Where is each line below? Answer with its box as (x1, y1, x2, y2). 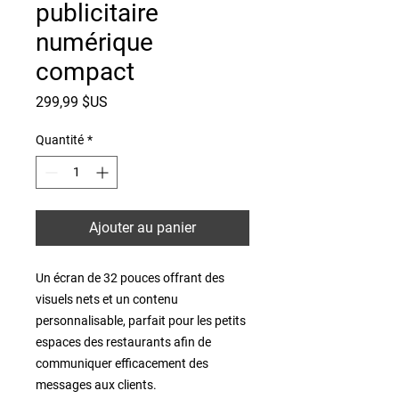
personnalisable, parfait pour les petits (36, 313, 246, 328)
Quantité (36, 132, 84, 147)
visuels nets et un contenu (36, 291, 178, 306)
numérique (36, 27, 153, 57)
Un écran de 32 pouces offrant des (36, 270, 224, 285)
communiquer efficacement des (36, 355, 208, 370)
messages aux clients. (36, 377, 157, 392)
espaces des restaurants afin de (36, 334, 211, 349)
